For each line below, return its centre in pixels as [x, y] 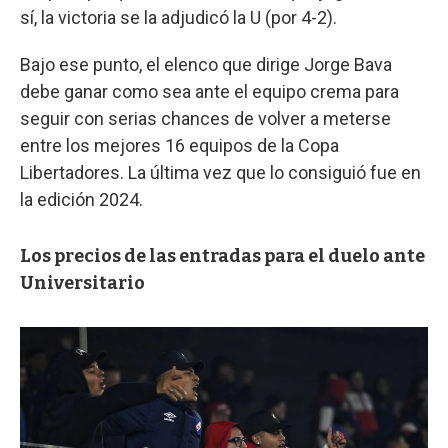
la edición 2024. [81, 199]
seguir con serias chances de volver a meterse [205, 118]
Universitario [82, 282]
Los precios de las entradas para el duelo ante [222, 255]
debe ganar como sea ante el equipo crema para [209, 91]
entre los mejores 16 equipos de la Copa [179, 145]
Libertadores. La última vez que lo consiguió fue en [220, 172]
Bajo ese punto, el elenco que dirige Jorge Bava [206, 64]
